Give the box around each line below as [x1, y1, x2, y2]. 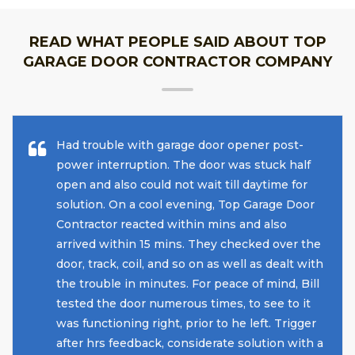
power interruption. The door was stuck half [56, 157, 311, 172]
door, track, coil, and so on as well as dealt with [56, 256, 323, 271]
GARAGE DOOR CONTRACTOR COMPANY [23, 52, 332, 71]
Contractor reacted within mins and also [56, 216, 287, 231]
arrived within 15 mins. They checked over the [56, 236, 321, 251]
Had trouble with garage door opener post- [56, 137, 303, 152]
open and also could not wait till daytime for [56, 177, 307, 192]
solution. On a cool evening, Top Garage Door [56, 197, 315, 212]
